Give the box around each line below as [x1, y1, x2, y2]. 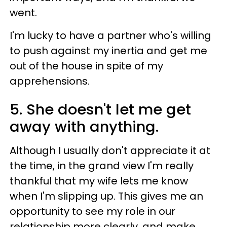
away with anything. [10, 116, 159, 137]
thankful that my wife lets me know [10, 173, 188, 188]
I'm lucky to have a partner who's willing [10, 28, 211, 43]
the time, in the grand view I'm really [10, 158, 194, 173]
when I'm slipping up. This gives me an [10, 188, 203, 203]
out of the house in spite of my [10, 58, 163, 73]
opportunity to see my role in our [10, 204, 175, 218]
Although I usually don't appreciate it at [10, 143, 210, 158]
